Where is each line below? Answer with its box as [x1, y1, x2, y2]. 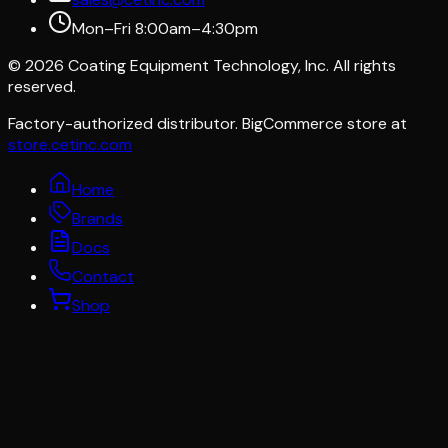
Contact [72, 266, 134, 288]
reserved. [8, 76, 76, 98]
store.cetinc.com [8, 134, 132, 156]
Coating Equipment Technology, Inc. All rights [64, 55, 396, 77]
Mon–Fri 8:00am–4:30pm [72, 18, 258, 40]
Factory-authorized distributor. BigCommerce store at [8, 113, 407, 135]
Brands [72, 208, 123, 230]
